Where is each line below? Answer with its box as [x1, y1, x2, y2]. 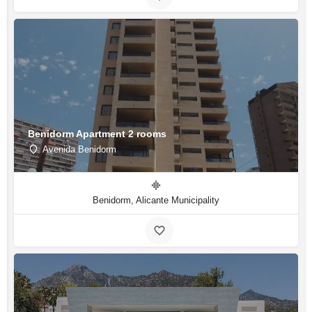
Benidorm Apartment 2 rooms [28, 127, 166, 139]
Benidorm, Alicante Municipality [93, 195, 219, 205]
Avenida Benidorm [42, 143, 116, 155]
